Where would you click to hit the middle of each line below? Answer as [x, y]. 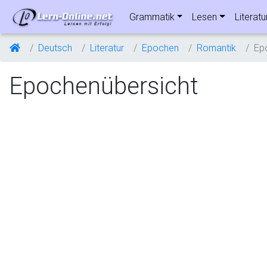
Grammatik [152, 17]
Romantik [216, 48]
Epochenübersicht [103, 86]
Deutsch [55, 48]
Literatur [107, 48]
